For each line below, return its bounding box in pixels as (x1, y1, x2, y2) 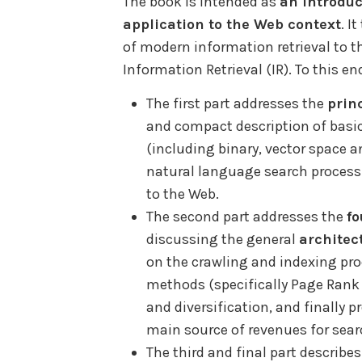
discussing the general (145, 230, 299, 249)
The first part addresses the (145, 95, 327, 113)
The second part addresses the (145, 208, 347, 226)
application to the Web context (123, 15, 341, 33)
